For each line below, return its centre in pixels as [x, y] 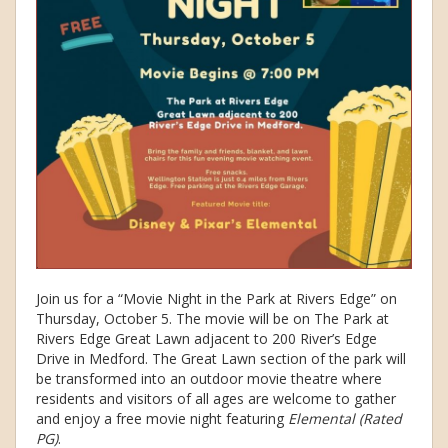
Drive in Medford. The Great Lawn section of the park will [221, 359]
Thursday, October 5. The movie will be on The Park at [212, 319]
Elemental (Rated [345, 419]
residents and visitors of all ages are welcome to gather [216, 399]
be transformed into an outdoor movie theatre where [209, 379]
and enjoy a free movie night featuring [162, 419]
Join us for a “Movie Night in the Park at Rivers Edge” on [216, 299]
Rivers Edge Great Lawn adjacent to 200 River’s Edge [206, 339]
